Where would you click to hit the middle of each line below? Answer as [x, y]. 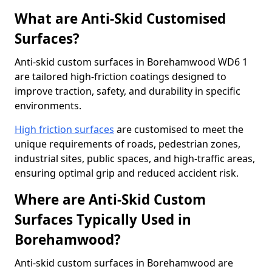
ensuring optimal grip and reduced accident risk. [127, 173]
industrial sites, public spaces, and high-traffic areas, [135, 158]
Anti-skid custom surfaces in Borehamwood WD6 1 [131, 62]
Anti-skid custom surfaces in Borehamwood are [124, 263]
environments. [48, 106]
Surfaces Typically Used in [103, 219]
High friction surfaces [64, 129]
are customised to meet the [179, 129]
